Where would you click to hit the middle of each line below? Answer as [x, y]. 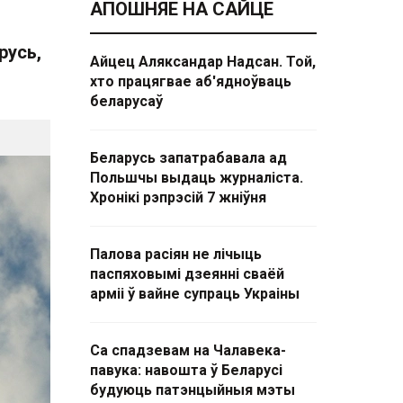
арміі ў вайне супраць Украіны [195, 294]
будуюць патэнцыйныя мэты [193, 390]
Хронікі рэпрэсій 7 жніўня [178, 197]
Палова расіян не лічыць [176, 254]
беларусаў [126, 101]
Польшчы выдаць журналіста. [197, 178]
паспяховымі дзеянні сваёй [187, 274]
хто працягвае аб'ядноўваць [191, 81]
